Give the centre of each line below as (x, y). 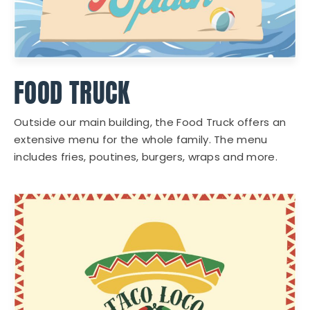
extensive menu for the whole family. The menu (141, 139)
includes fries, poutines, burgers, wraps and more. (146, 156)
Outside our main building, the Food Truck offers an (150, 122)
